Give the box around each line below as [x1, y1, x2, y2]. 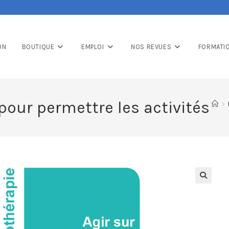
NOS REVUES [131, 43, 172, 51]
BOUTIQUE [21, 43, 55, 51]
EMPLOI [81, 43, 104, 51]
